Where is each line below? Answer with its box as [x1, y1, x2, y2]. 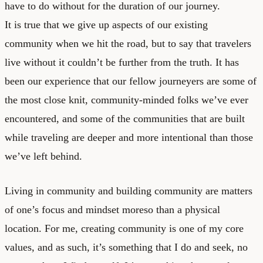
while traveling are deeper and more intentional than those [5, 131, 253, 143]
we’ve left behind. [5, 150, 82, 162]
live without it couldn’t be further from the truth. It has [5, 56, 239, 68]
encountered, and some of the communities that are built [5, 112, 245, 124]
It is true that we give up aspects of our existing [5, 18, 208, 31]
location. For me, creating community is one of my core [5, 222, 244, 234]
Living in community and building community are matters [5, 184, 252, 197]
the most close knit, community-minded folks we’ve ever [5, 93, 248, 106]
